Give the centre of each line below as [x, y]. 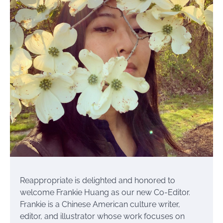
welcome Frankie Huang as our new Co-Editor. [105, 192]
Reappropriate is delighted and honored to [98, 180]
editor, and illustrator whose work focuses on [102, 216]
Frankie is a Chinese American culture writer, [100, 204]
